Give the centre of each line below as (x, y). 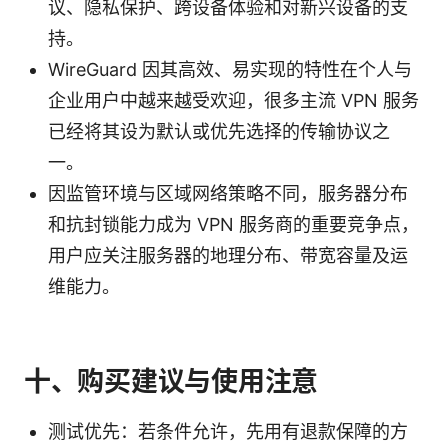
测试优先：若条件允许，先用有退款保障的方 (228, 432)
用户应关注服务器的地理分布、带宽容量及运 (228, 256)
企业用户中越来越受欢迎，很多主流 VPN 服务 (233, 101)
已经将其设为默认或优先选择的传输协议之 (219, 132)
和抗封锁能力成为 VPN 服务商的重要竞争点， (233, 225)
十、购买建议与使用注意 (171, 382)
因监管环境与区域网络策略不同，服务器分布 (228, 194)
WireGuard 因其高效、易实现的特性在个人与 (230, 70)
